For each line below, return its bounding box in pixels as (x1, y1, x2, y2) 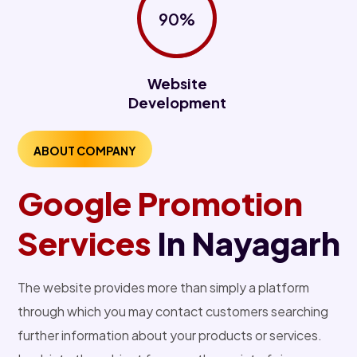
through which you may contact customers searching (18, 303, 328, 320)
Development (127, 93, 226, 112)
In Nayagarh (151, 222, 340, 264)
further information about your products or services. (18, 327, 322, 344)
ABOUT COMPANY (33, 143, 136, 159)
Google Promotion (18, 182, 303, 224)
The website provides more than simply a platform (18, 279, 309, 296)
